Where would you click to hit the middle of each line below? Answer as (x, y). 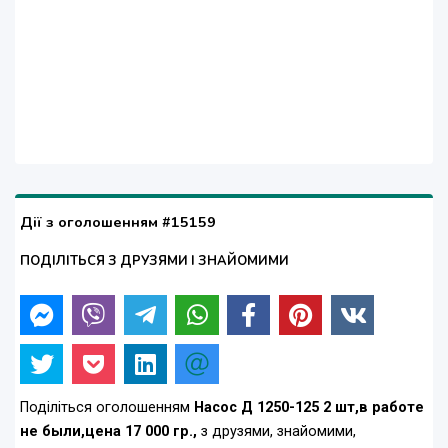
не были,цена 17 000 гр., (108, 432)
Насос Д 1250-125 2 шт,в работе (309, 408)
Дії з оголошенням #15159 (118, 222)
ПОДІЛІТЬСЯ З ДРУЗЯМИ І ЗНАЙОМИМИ (154, 261)
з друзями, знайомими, (276, 432)
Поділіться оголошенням (107, 408)
